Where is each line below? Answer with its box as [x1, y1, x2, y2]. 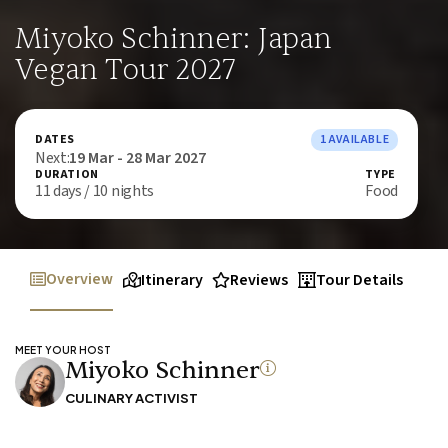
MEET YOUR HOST [15, 344, 111, 357]
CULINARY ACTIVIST [65, 390, 198, 407]
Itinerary [140, 269, 203, 292]
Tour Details [315, 269, 403, 292]
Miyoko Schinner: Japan [15, 20, 332, 58]
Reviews [230, 269, 289, 292]
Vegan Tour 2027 [15, 51, 235, 89]
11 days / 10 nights [35, 180, 154, 203]
